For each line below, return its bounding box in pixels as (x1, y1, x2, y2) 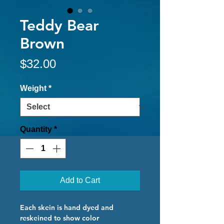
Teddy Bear (20, 16, 99, 35)
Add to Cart (60, 176, 100, 185)
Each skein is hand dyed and (20, 203, 113, 212)
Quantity (20, 125, 52, 134)
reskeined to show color (20, 213, 99, 223)
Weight (20, 84, 46, 93)
